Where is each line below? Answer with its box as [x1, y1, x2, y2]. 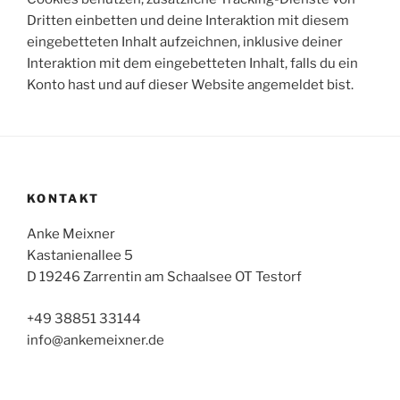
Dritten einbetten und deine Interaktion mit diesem [27, 12, 349, 29]
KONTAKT [27, 190, 100, 205]
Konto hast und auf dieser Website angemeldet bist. [27, 76, 354, 93]
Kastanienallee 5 [27, 247, 133, 263]
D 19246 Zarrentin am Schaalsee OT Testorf [27, 269, 302, 285]
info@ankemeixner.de [27, 331, 164, 348]
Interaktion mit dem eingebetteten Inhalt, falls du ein [27, 54, 358, 71]
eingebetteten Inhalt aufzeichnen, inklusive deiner [27, 33, 343, 50]
